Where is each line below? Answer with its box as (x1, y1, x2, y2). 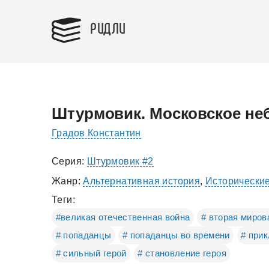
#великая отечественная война (55, 212, 190, 222)
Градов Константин (52, 128, 141, 138)
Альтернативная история (83, 176, 201, 186)
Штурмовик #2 (86, 156, 154, 166)
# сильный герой (55, 248, 127, 258)
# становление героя (138, 248, 226, 258)
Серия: (52, 156, 87, 166)
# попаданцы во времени (122, 230, 230, 240)
